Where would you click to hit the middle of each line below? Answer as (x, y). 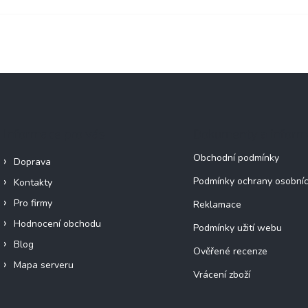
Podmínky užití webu (237, 228)
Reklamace (217, 204)
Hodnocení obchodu (57, 223)
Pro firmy (33, 203)
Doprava (32, 162)
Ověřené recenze (230, 251)
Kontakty (33, 182)
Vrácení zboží (221, 274)
